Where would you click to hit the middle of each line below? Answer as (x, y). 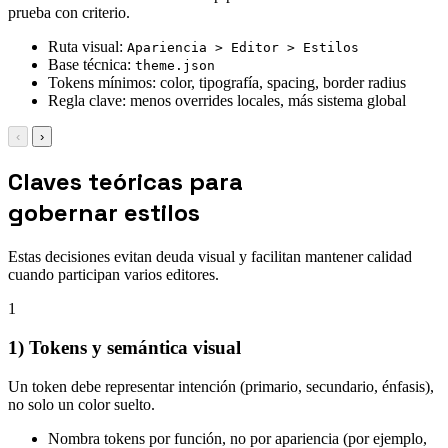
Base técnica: (91, 64)
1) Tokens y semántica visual (124, 348)
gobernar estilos (104, 213)
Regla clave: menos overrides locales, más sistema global (227, 100)
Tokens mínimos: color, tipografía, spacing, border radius (227, 82)
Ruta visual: (87, 46)
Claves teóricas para (125, 182)
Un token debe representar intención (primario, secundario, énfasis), (221, 386)
